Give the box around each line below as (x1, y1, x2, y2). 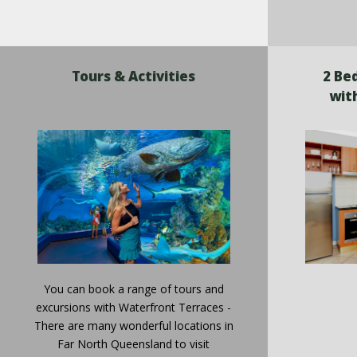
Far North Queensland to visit (57, 336, 210, 352)
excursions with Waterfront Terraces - (36, 300, 232, 316)
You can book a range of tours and (43, 281, 224, 297)
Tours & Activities (72, 66, 196, 85)
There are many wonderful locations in (33, 318, 233, 334)
